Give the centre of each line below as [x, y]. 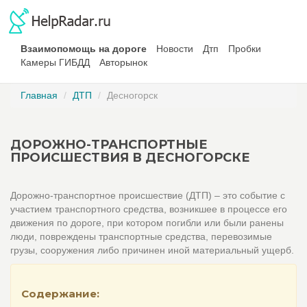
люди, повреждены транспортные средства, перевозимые [141, 236]
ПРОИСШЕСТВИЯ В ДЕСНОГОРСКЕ [130, 158]
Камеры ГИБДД [55, 62]
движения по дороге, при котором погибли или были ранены [147, 223]
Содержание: [60, 294]
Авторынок [123, 62]
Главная [39, 95]
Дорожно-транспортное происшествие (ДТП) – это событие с [148, 195]
